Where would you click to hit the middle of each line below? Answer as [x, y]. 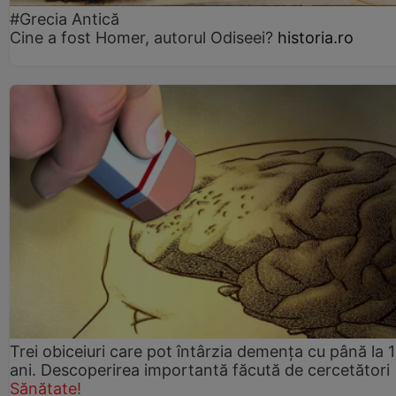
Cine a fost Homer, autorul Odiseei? [141, 38]
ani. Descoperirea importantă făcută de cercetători [200, 369]
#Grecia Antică [65, 19]
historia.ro [316, 38]
